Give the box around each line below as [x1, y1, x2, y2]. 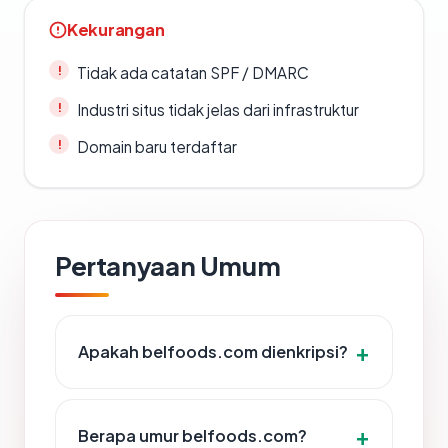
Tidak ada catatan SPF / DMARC [77, 63, 309, 82]
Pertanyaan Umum [55, 249, 281, 282]
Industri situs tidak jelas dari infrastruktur [77, 100, 359, 119]
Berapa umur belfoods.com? [78, 425, 307, 446]
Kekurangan [67, 19, 165, 40]
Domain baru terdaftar [77, 137, 237, 156]
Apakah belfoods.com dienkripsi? [78, 341, 348, 362]
